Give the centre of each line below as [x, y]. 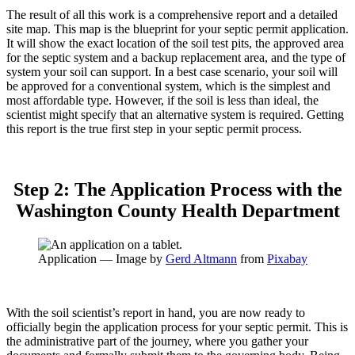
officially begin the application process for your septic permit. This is [177, 326]
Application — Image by [102, 258]
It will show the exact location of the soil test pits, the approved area [175, 43]
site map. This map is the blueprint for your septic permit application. [177, 29]
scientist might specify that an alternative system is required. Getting [175, 114]
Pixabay [287, 258]
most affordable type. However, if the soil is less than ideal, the [162, 100]
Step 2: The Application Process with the [177, 189]
